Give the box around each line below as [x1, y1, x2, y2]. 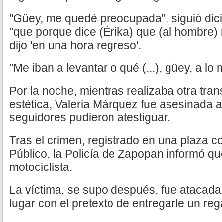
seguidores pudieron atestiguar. [9, 111, 170, 124]
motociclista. [9, 161, 72, 173]
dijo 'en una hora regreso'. [9, 39, 141, 52]
